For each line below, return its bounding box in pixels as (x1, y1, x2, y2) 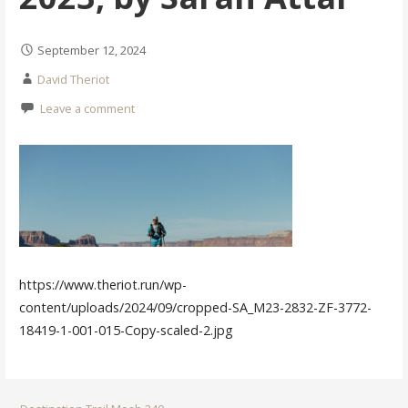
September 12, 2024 (36, 41, 146, 58)
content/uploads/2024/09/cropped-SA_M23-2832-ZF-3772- (18, 298, 372, 316)
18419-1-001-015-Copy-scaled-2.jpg (18, 321, 233, 339)
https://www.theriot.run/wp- (18, 275, 187, 293)
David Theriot (36, 70, 109, 87)
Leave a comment (39, 99, 135, 117)
